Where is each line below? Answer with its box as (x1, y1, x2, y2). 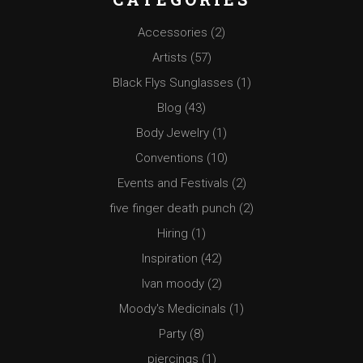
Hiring (157, 226, 188, 241)
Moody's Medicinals (119, 301, 226, 317)
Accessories (138, 25, 207, 41)
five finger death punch (109, 201, 236, 216)
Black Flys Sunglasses (112, 75, 233, 91)
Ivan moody (141, 276, 204, 292)
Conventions (135, 151, 203, 166)
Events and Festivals (117, 176, 228, 191)
